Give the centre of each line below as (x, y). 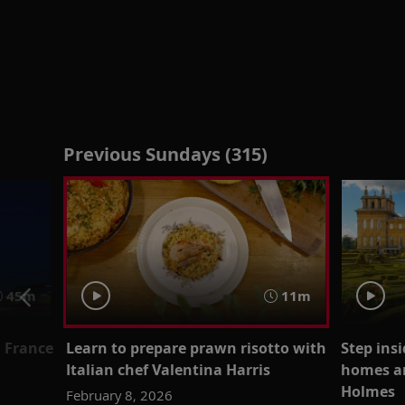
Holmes (367, 391)
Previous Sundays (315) (165, 154)
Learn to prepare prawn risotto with (197, 348)
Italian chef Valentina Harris (169, 369)
